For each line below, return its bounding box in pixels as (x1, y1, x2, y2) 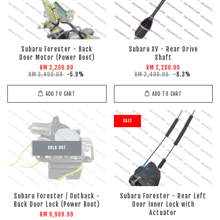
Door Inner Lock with (132, 201, 194, 208)
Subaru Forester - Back (21, 46, 93, 53)
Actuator (149, 209, 177, 217)
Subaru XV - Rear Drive (128, 46, 198, 53)
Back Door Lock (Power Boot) (14, 201, 100, 208)
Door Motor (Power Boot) (19, 54, 95, 61)
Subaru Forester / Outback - (14, 192, 100, 200)
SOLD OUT (48, 145, 66, 150)
